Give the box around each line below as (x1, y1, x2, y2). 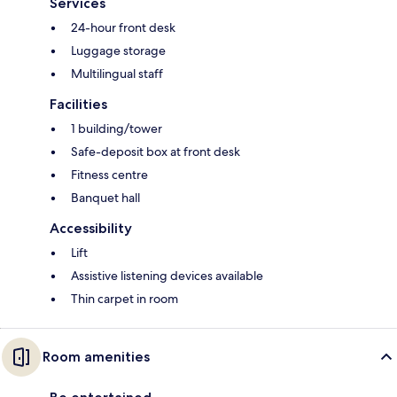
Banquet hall (71, 190, 140, 206)
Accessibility (50, 220, 132, 237)
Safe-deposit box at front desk (71, 144, 240, 160)
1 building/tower (71, 121, 162, 137)
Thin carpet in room (71, 291, 178, 307)
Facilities (50, 96, 107, 113)
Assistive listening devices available (71, 268, 263, 284)
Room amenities (43, 348, 150, 366)
